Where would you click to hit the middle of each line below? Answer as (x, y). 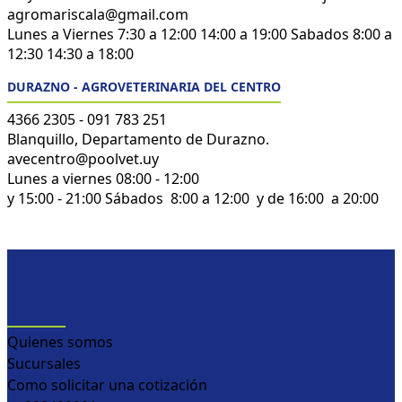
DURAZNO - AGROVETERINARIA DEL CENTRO (144, 86)
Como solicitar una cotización (107, 385)
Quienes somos (60, 341)
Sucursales (44, 363)
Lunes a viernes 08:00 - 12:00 (103, 178)
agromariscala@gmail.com (98, 14)
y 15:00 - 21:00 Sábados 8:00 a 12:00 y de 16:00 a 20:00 (193, 198)
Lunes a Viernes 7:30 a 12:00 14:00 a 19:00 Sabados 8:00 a (200, 34)
